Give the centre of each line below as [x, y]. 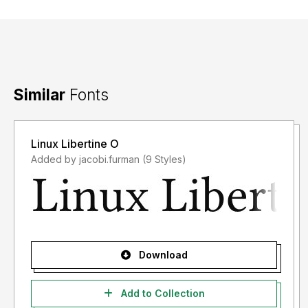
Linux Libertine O [75, 144]
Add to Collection [161, 294]
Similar [40, 95]
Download [162, 255]
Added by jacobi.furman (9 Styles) [164, 159]
